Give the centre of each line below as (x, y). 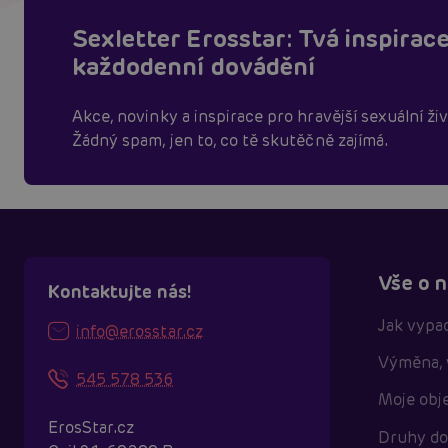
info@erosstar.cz (139, 331)
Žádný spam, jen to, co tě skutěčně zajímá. (230, 140)
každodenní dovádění (193, 66)
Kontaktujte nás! (120, 291)
